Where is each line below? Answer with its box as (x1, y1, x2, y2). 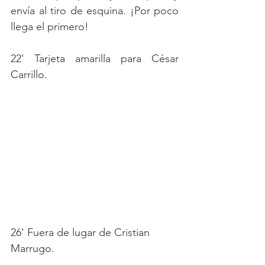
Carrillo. (11, 67, 47, 81)
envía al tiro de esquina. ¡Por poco (11, 4, 179, 17)
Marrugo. (11, 242, 54, 256)
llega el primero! (11, 20, 89, 33)
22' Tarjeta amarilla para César (11, 51, 179, 65)
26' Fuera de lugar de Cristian (11, 226, 153, 240)
